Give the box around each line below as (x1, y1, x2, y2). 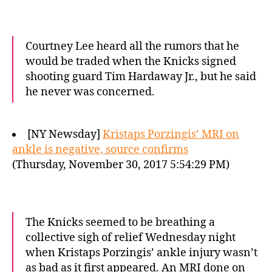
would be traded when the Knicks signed (25, 55, 236, 69)
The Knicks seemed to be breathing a (25, 216, 215, 229)
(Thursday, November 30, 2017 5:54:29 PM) (12, 158, 229, 172)
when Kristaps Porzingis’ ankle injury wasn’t (25, 246, 257, 260)
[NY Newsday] (27, 127, 103, 141)
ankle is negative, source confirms (12, 143, 188, 157)
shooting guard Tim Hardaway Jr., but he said (25, 70, 256, 84)
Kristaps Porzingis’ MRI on (103, 127, 239, 141)
